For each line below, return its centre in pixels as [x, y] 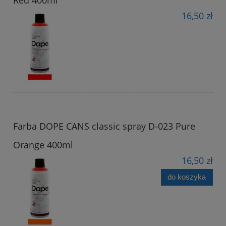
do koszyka [187, 177]
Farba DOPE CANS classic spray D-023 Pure [104, 126]
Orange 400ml [43, 145]
